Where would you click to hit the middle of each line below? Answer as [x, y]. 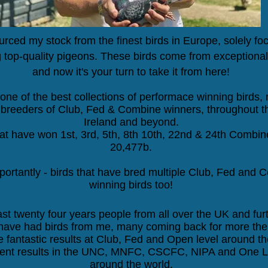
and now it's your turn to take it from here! [131, 72]
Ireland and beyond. [131, 122]
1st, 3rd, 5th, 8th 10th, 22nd [126, 135]
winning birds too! [131, 185]
